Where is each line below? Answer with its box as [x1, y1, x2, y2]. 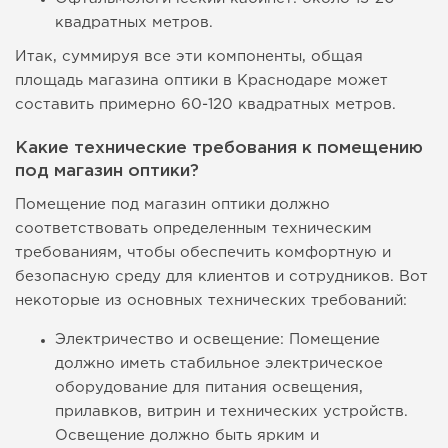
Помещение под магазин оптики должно [15, 198, 330, 212]
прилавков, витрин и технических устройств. [55, 405, 408, 419]
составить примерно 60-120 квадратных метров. [15, 98, 396, 112]
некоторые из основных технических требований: [15, 294, 407, 308]
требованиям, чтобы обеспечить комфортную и [15, 246, 391, 260]
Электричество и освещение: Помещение [55, 333, 380, 347]
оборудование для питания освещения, [55, 381, 363, 395]
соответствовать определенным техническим [15, 222, 372, 236]
